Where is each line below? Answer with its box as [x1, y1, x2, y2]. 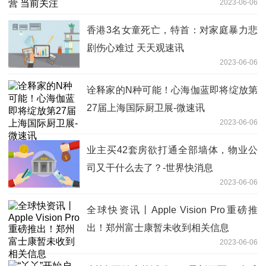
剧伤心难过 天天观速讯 [87, 43, 184, 53]
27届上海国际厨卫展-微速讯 [87, 103, 205, 113]
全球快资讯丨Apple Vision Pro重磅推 [87, 205, 258, 216]
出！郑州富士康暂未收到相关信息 [87, 223, 229, 233]
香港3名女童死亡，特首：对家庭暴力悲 [87, 25, 258, 36]
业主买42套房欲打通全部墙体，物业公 [87, 145, 258, 156]
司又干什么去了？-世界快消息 [87, 163, 213, 173]
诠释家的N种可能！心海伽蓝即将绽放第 [87, 85, 258, 96]
